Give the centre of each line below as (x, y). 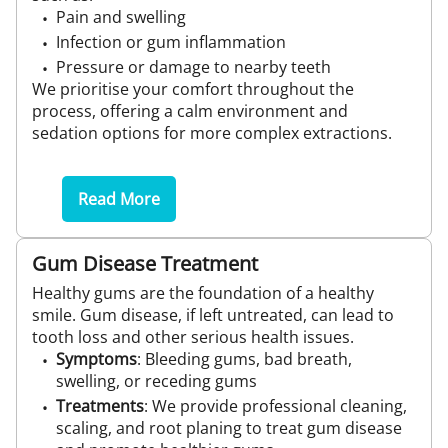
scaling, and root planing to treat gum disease (229, 428)
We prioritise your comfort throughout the (193, 89)
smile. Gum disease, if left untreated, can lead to (213, 315)
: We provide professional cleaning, (275, 406)
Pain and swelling (121, 17)
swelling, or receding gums (156, 381)
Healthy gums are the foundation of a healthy (203, 293)
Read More (119, 199)
